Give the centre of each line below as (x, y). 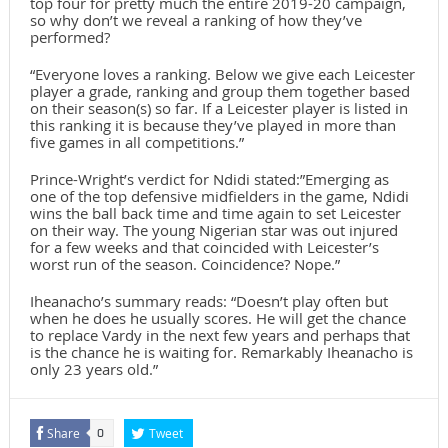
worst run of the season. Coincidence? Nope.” (184, 264)
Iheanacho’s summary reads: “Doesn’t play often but (208, 301)
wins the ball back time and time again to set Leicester (215, 213)
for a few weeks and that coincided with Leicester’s (204, 247)
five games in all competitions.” (136, 142)
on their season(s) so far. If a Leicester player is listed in (218, 108)
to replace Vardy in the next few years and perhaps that (219, 335)
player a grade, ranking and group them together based (219, 91)
